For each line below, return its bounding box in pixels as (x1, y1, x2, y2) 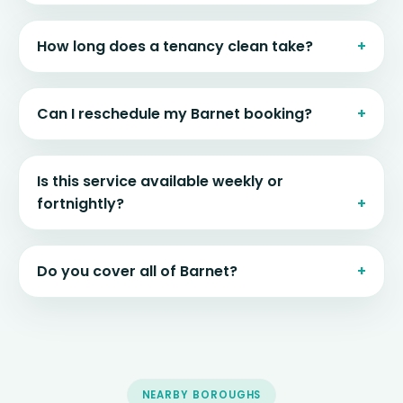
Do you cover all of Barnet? (37, 261, 237, 282)
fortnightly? (37, 193, 124, 215)
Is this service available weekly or (37, 171, 283, 193)
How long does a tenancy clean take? (37, 36, 313, 58)
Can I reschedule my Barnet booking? (37, 103, 312, 125)
